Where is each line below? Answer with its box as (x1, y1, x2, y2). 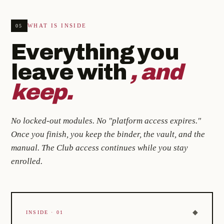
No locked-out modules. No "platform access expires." (11, 115, 201, 125)
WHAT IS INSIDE (27, 22, 87, 28)
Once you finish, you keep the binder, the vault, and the (11, 129, 205, 139)
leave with (11, 59, 130, 84)
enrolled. (11, 156, 42, 166)
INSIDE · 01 (26, 209, 64, 215)
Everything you (11, 39, 179, 64)
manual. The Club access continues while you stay (11, 142, 188, 152)
